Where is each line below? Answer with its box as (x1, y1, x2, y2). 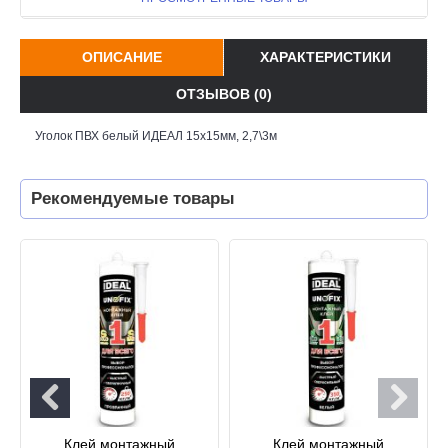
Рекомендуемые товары (31, 188, 235, 208)
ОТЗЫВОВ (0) (175, 85, 272, 102)
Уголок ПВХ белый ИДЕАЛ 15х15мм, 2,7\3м (35, 128, 277, 143)
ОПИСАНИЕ (81, 48, 162, 65)
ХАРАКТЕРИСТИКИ (260, 48, 391, 65)
